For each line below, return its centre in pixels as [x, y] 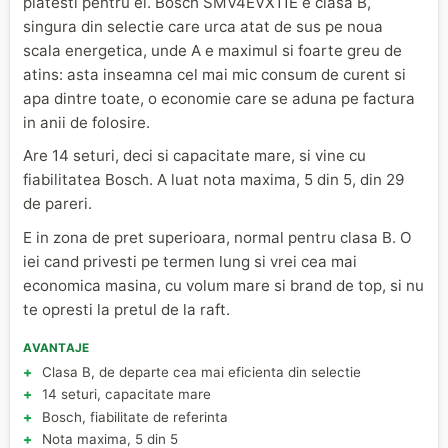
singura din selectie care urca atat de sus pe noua [203, 26]
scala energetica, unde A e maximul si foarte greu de [213, 50]
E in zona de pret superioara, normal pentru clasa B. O [218, 237]
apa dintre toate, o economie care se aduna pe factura [219, 98]
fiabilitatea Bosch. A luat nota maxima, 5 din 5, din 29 [214, 180]
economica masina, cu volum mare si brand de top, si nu [224, 285]
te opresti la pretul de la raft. [127, 309]
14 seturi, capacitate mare [126, 394]
